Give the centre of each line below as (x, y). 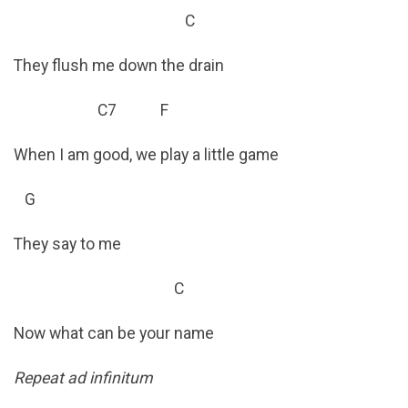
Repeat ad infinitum (83, 378)
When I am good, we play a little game (146, 155)
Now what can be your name (114, 334)
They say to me (67, 245)
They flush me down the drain (119, 65)
